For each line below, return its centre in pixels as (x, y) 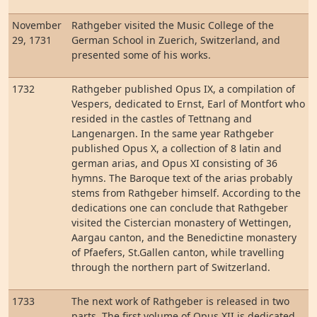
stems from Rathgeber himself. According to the (186, 193)
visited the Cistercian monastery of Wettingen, (181, 223)
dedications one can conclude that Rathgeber (180, 208)
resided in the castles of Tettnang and (162, 119)
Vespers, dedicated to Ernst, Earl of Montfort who (188, 104)
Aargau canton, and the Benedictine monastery (184, 237)
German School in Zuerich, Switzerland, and (176, 40)
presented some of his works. (141, 55)
